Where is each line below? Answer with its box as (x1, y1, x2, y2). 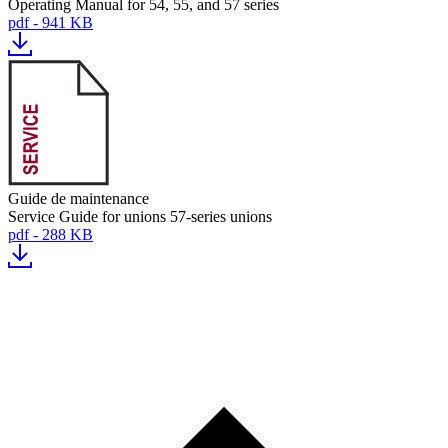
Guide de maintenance (8, 190, 149, 207)
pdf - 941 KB (8, 14, 93, 31)
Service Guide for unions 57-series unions (8, 208, 272, 225)
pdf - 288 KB (8, 226, 93, 243)
